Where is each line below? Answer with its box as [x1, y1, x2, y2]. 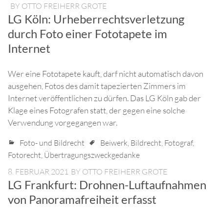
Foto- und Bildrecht [20, 138, 85, 148]
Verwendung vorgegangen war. [8, 117, 117, 128]
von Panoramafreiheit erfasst [8, 192, 156, 207]
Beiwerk [100, 138, 128, 148]
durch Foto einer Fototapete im [8, 26, 167, 41]
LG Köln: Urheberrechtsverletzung [8, 12, 184, 26]
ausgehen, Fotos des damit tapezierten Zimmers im [8, 81, 186, 91]
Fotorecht [8, 150, 41, 160]
